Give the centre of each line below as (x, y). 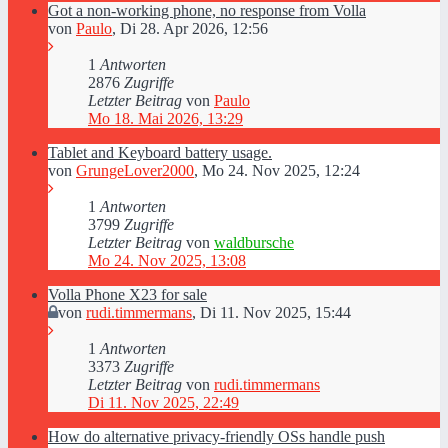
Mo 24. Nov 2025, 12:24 (281, 170)
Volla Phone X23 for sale (127, 294)
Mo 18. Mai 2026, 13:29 (165, 118)
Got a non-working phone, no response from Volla (207, 10)
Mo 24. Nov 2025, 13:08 (167, 260)
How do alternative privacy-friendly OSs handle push (216, 436)
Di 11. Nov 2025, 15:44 (275, 312)
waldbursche (254, 242)
